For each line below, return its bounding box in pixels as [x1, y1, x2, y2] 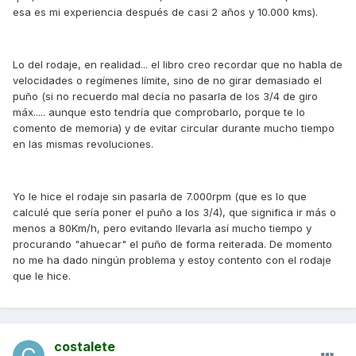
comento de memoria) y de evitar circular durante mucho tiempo [13, 122, 335, 135]
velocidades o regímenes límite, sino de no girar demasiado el [13, 74, 322, 87]
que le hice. [13, 269, 71, 283]
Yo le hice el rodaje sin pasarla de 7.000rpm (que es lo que [13, 190, 307, 203]
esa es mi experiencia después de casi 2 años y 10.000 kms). [13, 6, 318, 19]
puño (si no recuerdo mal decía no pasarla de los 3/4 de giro [13, 90, 318, 103]
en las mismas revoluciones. [13, 137, 153, 151]
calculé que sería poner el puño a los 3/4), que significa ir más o [13, 206, 336, 219]
